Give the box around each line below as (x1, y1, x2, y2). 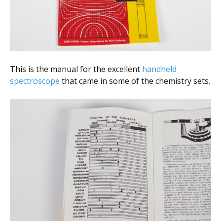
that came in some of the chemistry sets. (60, 75, 210, 87)
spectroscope (10, 75, 60, 87)
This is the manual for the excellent (10, 64, 142, 75)
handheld (142, 64, 177, 75)
